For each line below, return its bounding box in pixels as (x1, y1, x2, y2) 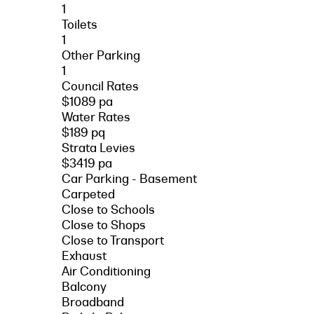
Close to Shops (62, 217, 146, 233)
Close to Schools (62, 201, 155, 217)
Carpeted (62, 186, 115, 202)
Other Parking (62, 47, 140, 63)
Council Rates (62, 78, 139, 94)
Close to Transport (62, 232, 164, 248)
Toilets (62, 16, 97, 32)
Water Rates (62, 109, 130, 125)
